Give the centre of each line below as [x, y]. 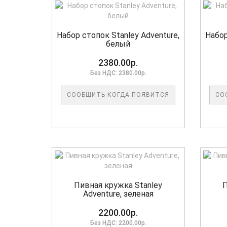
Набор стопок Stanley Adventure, [118, 35]
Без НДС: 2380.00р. [118, 73]
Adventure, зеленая [118, 194]
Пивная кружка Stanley [118, 185]
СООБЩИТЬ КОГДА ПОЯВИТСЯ [118, 95]
